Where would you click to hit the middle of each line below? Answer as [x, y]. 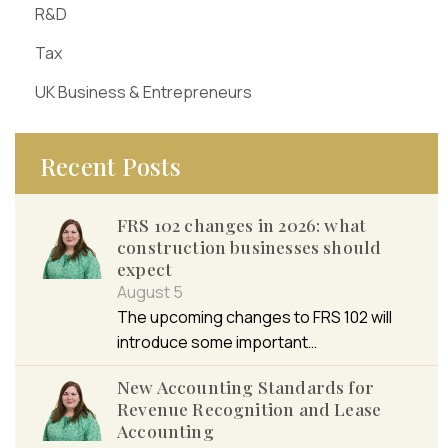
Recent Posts [110, 166]
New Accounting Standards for [245, 386]
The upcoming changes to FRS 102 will [254, 317]
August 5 [150, 292]
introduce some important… [217, 342]
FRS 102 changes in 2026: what [242, 224]
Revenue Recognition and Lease [249, 408]
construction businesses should [249, 246]
